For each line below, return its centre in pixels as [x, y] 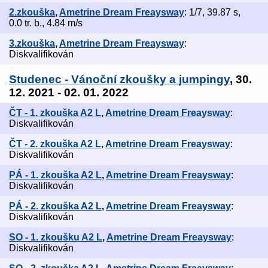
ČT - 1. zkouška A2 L [55, 113]
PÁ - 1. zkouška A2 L [55, 175]
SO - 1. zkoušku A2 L [56, 237]
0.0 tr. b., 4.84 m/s [46, 23]
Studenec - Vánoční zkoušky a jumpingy [119, 80]
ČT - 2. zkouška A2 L [55, 144]
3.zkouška [32, 44]
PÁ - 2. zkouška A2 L [55, 206]
